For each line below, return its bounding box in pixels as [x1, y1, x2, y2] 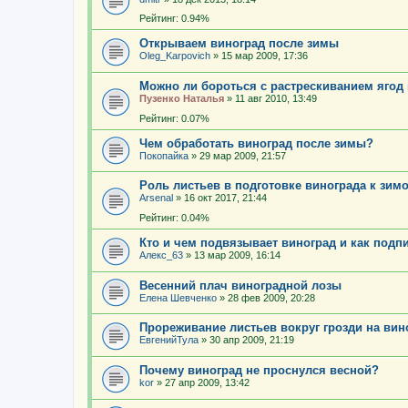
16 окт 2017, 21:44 [184, 192, 267, 204]
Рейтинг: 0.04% [139, 211, 209, 223]
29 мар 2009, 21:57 [199, 149, 286, 161]
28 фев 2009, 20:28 [228, 291, 315, 303]
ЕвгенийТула [139, 334, 199, 346]
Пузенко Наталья [139, 93, 224, 105]
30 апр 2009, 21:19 [209, 334, 294, 346]
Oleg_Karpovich [139, 50, 210, 62]
